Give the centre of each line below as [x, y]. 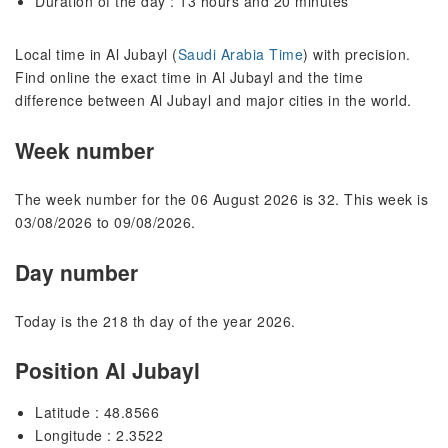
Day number [76, 271]
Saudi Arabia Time [240, 54]
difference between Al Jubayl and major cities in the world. [213, 100]
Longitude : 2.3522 [99, 435]
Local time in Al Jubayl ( [96, 54]
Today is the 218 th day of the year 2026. [155, 320]
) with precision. [357, 54]
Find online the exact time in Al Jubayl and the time [189, 77]
